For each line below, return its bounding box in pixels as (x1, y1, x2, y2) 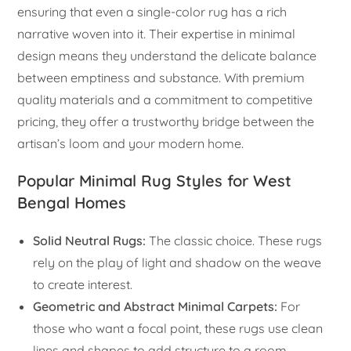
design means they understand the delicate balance (17, 48, 317, 64)
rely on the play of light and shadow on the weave (33, 255, 322, 271)
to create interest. (33, 277, 133, 293)
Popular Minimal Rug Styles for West (17, 171, 292, 191)
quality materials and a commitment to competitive (17, 92, 313, 108)
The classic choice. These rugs (146, 233, 323, 249)
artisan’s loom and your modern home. (17, 136, 244, 152)
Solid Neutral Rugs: (33, 233, 147, 249)
